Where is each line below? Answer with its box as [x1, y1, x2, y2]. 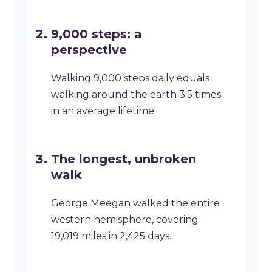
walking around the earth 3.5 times [51, 89, 221, 101]
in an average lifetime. [51, 105, 156, 117]
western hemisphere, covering [51, 214, 199, 226]
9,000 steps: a [51, 27, 142, 42]
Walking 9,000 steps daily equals [51, 72, 209, 84]
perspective [51, 42, 127, 58]
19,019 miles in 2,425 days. [51, 230, 171, 242]
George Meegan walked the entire [51, 197, 220, 209]
